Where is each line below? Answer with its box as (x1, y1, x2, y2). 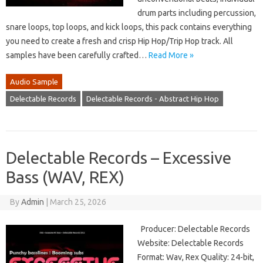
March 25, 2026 (49, 197, 106, 207)
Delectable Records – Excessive (6, 149, 231, 167)
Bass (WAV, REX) (6, 168, 124, 187)
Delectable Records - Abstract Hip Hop (86, 95, 219, 103)
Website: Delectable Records (137, 238, 244, 248)
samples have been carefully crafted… (6, 50, 149, 60)
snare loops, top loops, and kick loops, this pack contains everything (6, 22, 252, 32)
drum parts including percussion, (137, 8, 256, 18)
